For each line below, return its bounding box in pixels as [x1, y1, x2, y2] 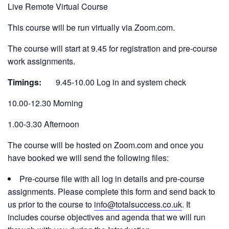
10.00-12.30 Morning [8, 97, 83, 109]
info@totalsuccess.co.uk [94, 198, 182, 210]
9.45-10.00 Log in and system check [56, 76, 186, 88]
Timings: [8, 76, 41, 88]
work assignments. [8, 55, 75, 67]
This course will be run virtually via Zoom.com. [8, 21, 175, 33]
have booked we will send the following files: [8, 152, 169, 164]
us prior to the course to [8, 198, 94, 210]
